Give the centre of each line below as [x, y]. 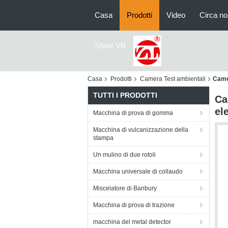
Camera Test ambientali [173, 79]
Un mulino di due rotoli [124, 155]
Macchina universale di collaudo [138, 172]
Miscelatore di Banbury [125, 188]
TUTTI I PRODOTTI [125, 95]
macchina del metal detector [132, 222]
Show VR [110, 46]
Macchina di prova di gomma [133, 113]
